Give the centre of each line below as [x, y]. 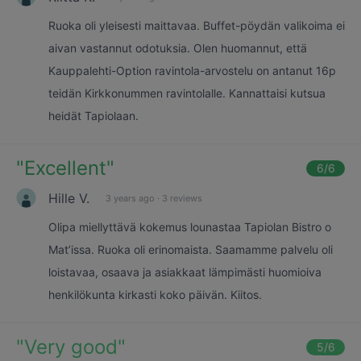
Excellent [65, 168]
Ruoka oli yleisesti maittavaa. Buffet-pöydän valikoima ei [197, 25]
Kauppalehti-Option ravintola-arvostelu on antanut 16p [192, 71]
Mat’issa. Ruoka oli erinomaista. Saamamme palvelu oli [191, 249]
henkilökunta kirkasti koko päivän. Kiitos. [155, 295]
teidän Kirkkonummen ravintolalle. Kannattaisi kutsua [187, 93]
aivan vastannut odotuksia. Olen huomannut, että [178, 48]
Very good [71, 347]
